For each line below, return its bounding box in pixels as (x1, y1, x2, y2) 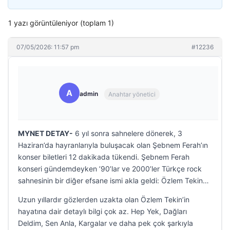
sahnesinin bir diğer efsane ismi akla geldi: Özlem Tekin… (18, 176, 209, 185)
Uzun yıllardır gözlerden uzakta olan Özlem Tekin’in (18, 195, 189, 204)
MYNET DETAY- (18, 129, 73, 138)
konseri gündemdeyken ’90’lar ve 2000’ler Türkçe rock (18, 164, 202, 173)
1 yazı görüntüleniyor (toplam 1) (8, 18, 114, 27)
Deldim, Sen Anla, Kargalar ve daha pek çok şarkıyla (18, 219, 193, 227)
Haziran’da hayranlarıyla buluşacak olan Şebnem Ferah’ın (18, 141, 208, 149)
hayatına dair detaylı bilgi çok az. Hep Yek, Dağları (18, 207, 187, 216)
